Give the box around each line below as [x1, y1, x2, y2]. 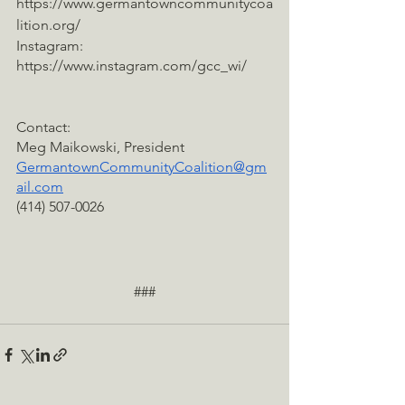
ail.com [16, 178, 63, 196]
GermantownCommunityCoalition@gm [16, 158, 267, 176]
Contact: [16, 118, 71, 137]
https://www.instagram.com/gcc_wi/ [16, 57, 247, 75]
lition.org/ [16, 16, 80, 34]
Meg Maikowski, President [16, 138, 184, 156]
